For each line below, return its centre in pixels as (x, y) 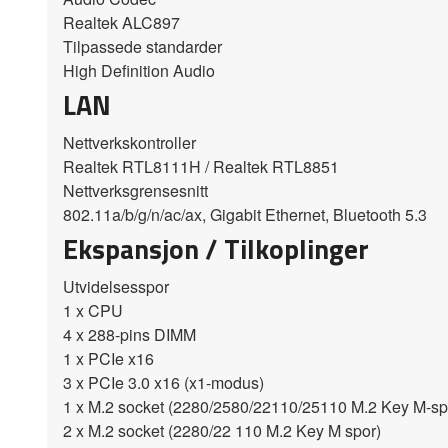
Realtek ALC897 (121, 22)
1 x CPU (93, 311)
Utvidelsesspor (116, 287)
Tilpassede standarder (142, 46)
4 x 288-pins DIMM (129, 335)
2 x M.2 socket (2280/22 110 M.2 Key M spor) (222, 431)
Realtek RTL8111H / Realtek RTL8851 (201, 166)
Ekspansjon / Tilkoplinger (216, 249)
